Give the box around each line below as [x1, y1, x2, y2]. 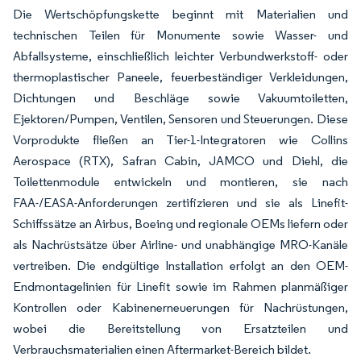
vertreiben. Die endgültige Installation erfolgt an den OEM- [13, 257, 348, 273]
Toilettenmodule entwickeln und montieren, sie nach [13, 173, 348, 189]
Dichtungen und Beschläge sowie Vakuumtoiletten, [13, 89, 348, 106]
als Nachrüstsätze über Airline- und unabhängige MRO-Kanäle [13, 236, 348, 252]
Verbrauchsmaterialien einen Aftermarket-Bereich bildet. [13, 341, 311, 357]
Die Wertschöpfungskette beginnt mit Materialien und [13, 6, 348, 22]
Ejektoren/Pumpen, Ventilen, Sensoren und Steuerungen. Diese [13, 110, 348, 127]
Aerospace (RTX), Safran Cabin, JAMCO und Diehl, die [13, 152, 348, 168]
